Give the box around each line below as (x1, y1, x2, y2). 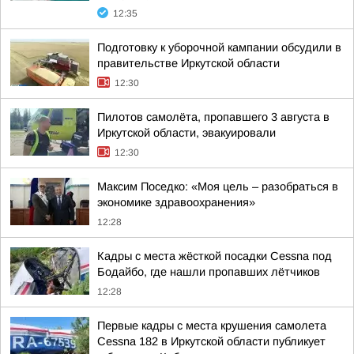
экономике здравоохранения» (97, 196, 255, 209)
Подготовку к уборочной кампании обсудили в (97, 41, 341, 54)
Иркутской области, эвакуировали (97, 126, 276, 139)
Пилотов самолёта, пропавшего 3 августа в (97, 111, 330, 123)
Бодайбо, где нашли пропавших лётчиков (97, 265, 320, 278)
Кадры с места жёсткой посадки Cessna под (97, 250, 332, 262)
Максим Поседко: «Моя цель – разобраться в (97, 180, 338, 193)
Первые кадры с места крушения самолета (97, 319, 326, 332)
